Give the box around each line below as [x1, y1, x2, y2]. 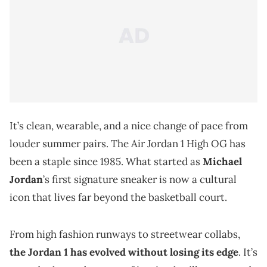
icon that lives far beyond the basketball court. [10, 190, 227, 204]
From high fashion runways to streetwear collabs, [10, 227, 240, 241]
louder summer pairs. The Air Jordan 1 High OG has [10, 136, 246, 150]
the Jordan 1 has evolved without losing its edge [10, 245, 238, 259]
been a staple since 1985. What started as [10, 154, 203, 168]
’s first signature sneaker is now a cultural [43, 172, 237, 186]
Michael [203, 154, 242, 168]
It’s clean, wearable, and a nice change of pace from [10, 119, 248, 132]
